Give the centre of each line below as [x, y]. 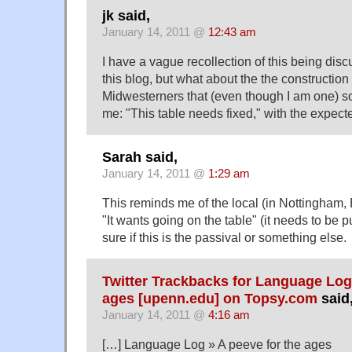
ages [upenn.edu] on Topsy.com [210, 299]
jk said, [126, 15]
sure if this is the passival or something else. [224, 237]
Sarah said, [140, 157]
